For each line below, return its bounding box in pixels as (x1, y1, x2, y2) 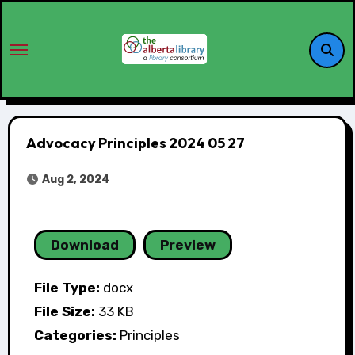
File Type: (33, 280, 103, 296)
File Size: (33, 303, 98, 319)
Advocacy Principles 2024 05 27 (25, 134, 245, 152)
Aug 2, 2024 (39, 173, 110, 186)
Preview (159, 237, 216, 253)
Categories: (33, 327, 120, 343)
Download (50, 237, 119, 253)
